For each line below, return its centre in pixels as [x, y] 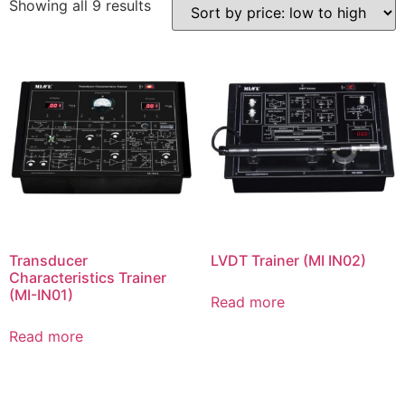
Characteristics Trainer [88, 278]
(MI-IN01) [41, 295]
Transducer [48, 261]
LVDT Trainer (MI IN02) [288, 261]
